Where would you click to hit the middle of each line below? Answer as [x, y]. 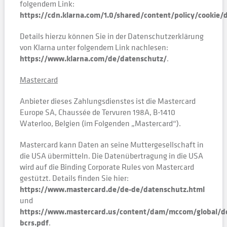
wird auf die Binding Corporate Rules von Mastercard [107, 167]
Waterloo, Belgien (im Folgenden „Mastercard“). [100, 123]
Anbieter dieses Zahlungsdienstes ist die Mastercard [107, 101]
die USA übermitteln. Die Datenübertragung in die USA [111, 156]
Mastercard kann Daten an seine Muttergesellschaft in [111, 144]
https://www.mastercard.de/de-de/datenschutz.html [112, 189]
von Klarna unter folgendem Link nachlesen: [94, 47]
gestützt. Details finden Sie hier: [74, 178]
